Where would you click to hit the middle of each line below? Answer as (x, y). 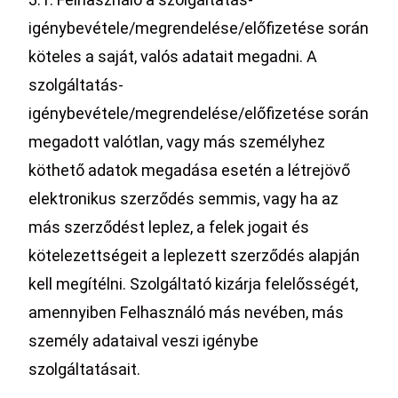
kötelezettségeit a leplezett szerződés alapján (195, 255)
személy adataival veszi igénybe (144, 341)
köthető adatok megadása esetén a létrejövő (190, 170)
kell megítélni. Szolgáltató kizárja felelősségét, (194, 284)
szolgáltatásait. (85, 369)
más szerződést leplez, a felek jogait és (169, 227)
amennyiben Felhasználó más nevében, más (187, 312)
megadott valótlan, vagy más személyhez (177, 142)
